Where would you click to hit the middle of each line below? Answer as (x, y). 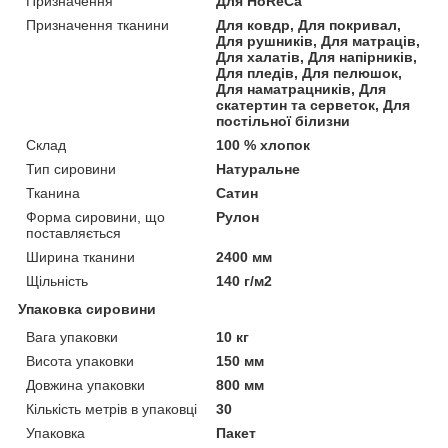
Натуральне (258, 168)
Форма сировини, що (95, 216)
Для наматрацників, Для (301, 88)
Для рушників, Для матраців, (318, 40)
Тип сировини (71, 168)
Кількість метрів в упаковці (111, 408)
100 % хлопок (263, 144)
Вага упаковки (72, 336)
